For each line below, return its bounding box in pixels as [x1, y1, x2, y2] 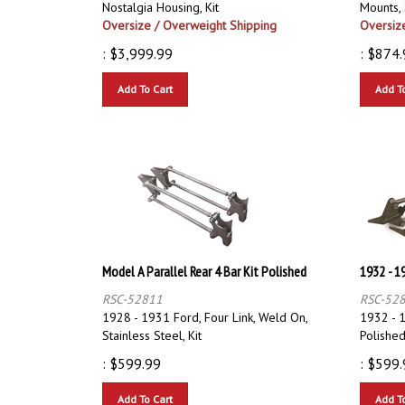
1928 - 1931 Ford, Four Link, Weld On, [102, 300, 307, 317]
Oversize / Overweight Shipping [102, 8, 277, 25]
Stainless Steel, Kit [102, 318, 202, 335]
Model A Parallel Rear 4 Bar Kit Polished [102, 253, 306, 272]
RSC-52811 [102, 282, 163, 299]
